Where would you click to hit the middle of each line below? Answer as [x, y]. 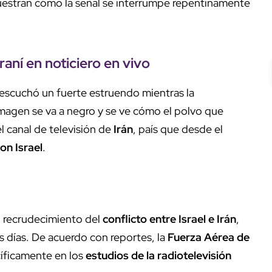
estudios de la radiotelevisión [158, 255]
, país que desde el [178, 129]
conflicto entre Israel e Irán [169, 219]
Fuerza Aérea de [209, 237]
